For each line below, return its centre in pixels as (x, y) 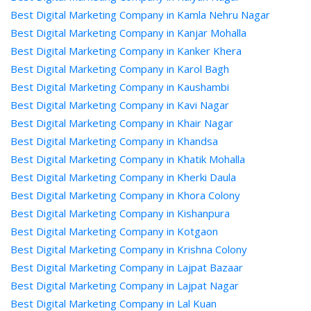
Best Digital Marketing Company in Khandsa (114, 141)
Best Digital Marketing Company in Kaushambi (120, 87)
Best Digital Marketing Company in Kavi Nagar (120, 105)
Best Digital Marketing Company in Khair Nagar (122, 123)
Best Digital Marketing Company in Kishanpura (120, 213)
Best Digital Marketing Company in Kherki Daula (123, 177)
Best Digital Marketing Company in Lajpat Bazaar (127, 267)
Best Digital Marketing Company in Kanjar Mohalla (128, 33)
